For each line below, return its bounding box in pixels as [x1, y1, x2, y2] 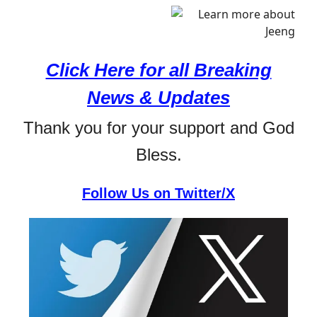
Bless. [135, 144, 182, 164]
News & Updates [87, 86, 230, 108]
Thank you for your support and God [23, 117, 294, 137]
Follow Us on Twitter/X [82, 185, 235, 201]
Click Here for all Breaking [45, 59, 272, 81]
